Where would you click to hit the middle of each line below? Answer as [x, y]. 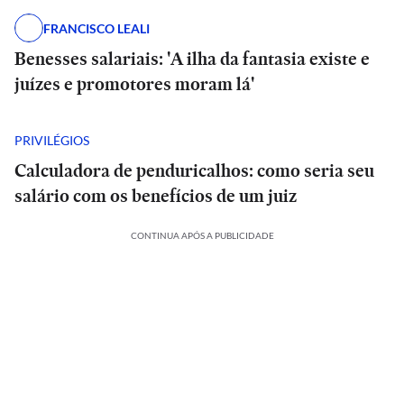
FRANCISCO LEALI [96, 28]
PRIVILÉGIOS [52, 140]
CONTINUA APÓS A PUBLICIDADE [202, 235]
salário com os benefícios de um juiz [156, 196]
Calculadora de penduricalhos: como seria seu [194, 170]
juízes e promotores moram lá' [134, 84]
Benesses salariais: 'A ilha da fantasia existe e [192, 59]
